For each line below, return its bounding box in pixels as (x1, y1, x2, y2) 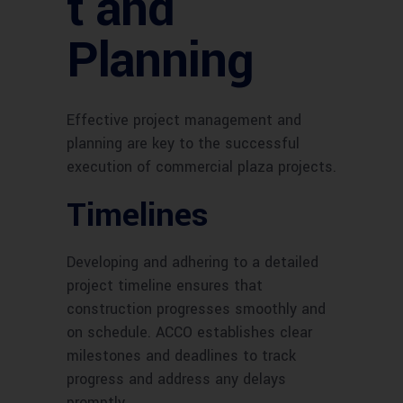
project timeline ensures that (67, 275, 263, 297)
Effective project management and (67, 110, 301, 131)
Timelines (67, 192, 209, 239)
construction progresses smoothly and (67, 299, 326, 320)
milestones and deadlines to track (67, 345, 296, 367)
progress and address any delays (67, 369, 286, 390)
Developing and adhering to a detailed (67, 252, 318, 273)
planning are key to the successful (67, 133, 300, 155)
